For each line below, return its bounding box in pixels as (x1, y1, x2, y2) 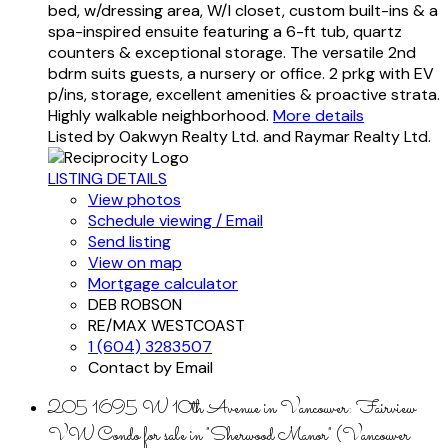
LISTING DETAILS (48, 167, 167, 189)
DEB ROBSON (88, 293, 182, 315)
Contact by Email (88, 356, 213, 378)
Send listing (88, 230, 171, 252)
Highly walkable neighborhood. (48, 104, 269, 126)
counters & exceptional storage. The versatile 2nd (48, 41, 416, 63)
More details (273, 104, 364, 126)
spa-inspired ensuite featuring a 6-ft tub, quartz (48, 20, 402, 42)
